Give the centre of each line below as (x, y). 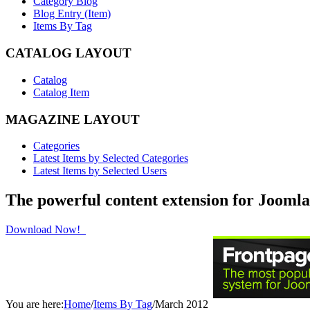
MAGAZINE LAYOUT (73, 119)
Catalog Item (61, 92)
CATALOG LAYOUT (69, 53)
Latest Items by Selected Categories (111, 158)
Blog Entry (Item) (72, 14)
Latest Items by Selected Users (100, 171)
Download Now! (44, 230)
